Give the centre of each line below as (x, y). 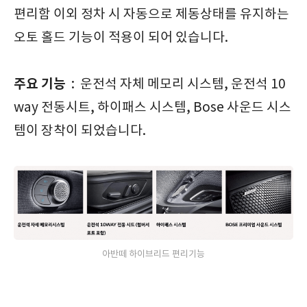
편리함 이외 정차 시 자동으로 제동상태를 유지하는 (151, 14)
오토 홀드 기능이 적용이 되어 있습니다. (121, 38)
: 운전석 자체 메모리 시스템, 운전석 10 (176, 84)
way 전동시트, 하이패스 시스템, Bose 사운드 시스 (152, 108)
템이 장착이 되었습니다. (81, 131)
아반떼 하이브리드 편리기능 (153, 255)
